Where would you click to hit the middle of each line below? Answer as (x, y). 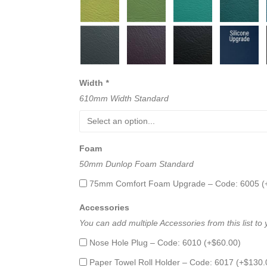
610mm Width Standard (124, 98)
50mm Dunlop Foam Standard (136, 164)
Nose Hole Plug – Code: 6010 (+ (150, 242)
